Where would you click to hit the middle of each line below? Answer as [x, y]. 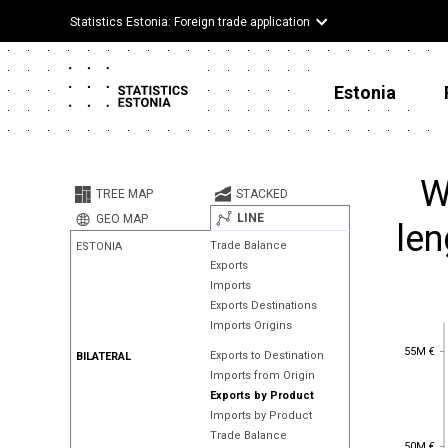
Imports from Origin [262, 375]
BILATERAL [103, 356]
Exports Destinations [263, 305]
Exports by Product [261, 395]
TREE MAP [124, 194]
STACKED [261, 194]
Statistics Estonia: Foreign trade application [190, 22]
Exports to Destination [266, 355]
